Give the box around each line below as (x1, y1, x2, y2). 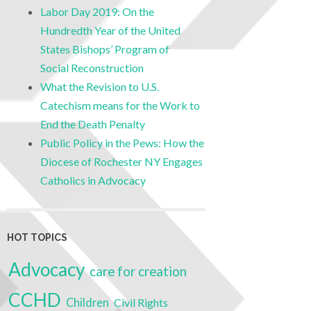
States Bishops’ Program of (40, 42, 169, 56)
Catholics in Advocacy (40, 173, 146, 187)
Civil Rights (114, 296, 168, 310)
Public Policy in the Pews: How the (40, 135, 204, 149)
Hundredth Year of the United (40, 23, 180, 37)
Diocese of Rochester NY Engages (40, 154, 203, 168)
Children (66, 296, 109, 310)
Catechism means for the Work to (40, 98, 200, 112)
